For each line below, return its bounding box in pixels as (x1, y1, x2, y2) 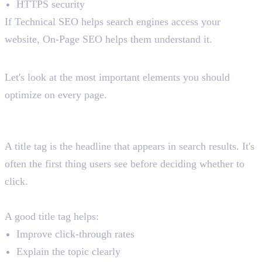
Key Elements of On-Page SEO (5, 47, 253, 69)
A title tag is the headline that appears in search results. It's (5, 140, 254, 153)
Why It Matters (5, 193, 75, 205)
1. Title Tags (5, 103, 85, 120)
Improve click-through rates (16, 228, 135, 240)
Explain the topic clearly (16, 246, 120, 258)
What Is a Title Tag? (5, 123, 98, 135)
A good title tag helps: (5, 211, 99, 223)
